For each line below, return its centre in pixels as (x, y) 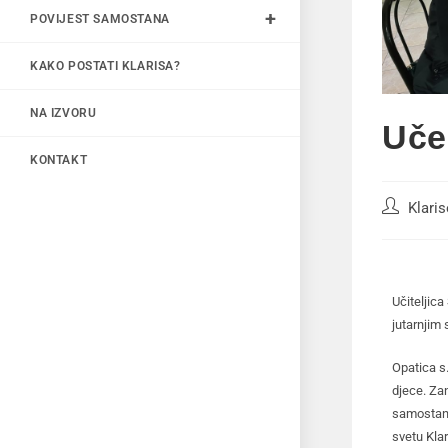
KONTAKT (59, 159)
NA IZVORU (63, 112)
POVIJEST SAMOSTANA (100, 18)
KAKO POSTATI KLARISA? (105, 65)
